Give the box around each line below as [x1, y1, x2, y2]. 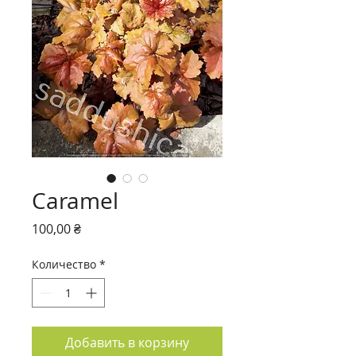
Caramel [32, 186, 118, 215]
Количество [32, 257, 96, 272]
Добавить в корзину [65, 334, 189, 351]
